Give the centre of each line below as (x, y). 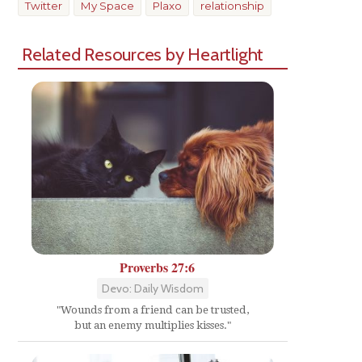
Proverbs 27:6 (157, 267)
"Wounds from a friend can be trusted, (153, 309)
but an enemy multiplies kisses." (153, 325)
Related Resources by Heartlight (143, 54)
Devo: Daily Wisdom (153, 288)
